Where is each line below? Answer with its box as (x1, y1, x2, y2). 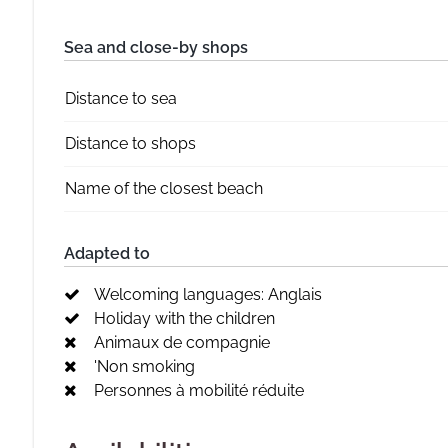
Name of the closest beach (65, 179, 263, 198)
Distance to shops (65, 134, 196, 153)
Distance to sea (65, 89, 177, 108)
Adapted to (64, 244, 150, 263)
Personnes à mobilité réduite (94, 381, 304, 400)
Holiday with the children (94, 309, 275, 328)
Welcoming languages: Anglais (94, 285, 326, 304)
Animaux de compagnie (94, 333, 270, 352)
